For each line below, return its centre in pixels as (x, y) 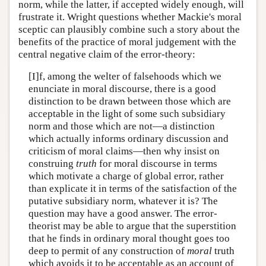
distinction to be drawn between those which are (129, 102)
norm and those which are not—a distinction (121, 126)
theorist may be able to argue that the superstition (132, 226)
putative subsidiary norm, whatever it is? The (123, 201)
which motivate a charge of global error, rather (126, 176)
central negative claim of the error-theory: (107, 54)
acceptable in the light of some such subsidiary (127, 114)
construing (52, 164)
